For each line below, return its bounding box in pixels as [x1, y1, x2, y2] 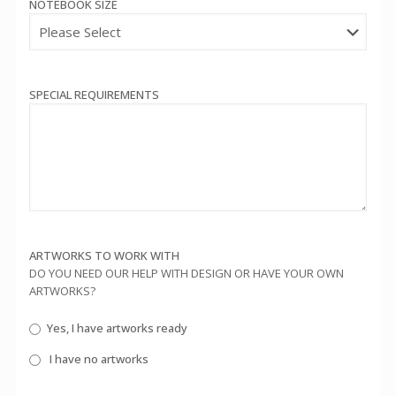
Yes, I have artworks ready [46, 320, 187, 336]
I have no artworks [46, 351, 148, 367]
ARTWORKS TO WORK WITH [29, 247, 179, 263]
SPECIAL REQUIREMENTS [29, 86, 159, 103]
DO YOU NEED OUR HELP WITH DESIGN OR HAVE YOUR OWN [29, 264, 344, 281]
